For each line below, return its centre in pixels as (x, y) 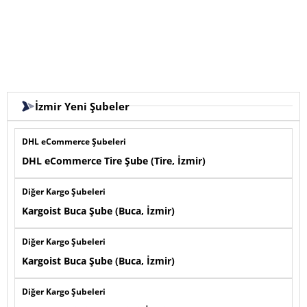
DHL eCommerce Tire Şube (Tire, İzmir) (114, 160)
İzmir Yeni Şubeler (82, 106)
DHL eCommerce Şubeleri (74, 141)
